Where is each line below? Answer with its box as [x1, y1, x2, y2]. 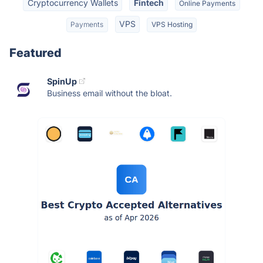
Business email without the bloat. [47, 87, 172, 98]
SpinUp [47, 76, 77, 86]
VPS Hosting [151, 20, 193, 29]
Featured [9, 45, 62, 60]
